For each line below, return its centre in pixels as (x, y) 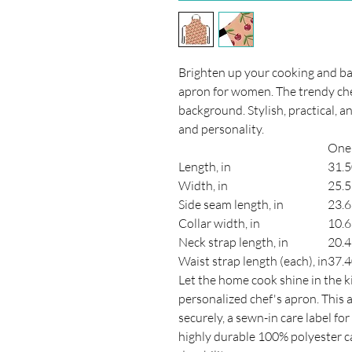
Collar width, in (219, 223)
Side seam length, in (231, 204)
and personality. (221, 128)
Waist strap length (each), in (253, 260)
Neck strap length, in (233, 242)
